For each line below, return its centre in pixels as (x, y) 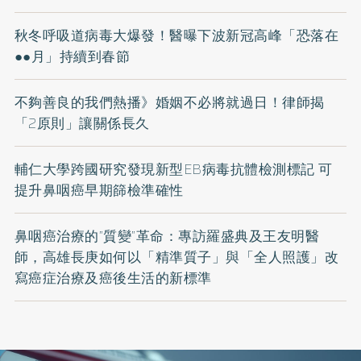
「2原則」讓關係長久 (82, 124)
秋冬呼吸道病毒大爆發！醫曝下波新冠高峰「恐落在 (176, 36)
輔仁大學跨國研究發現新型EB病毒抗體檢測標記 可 (173, 170)
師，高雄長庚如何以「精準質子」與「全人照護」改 (176, 257)
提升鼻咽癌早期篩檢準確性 (99, 191)
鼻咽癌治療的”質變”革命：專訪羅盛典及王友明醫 (167, 237)
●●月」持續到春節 (72, 57)
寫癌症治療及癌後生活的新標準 (113, 278)
